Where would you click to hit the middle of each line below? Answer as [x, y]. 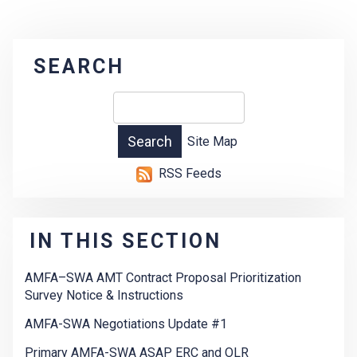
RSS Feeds [190, 174]
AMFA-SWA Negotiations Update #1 [126, 324]
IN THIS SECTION [126, 241]
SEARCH [79, 67]
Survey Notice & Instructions [104, 296]
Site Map [212, 142]
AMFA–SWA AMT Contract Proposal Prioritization [163, 278]
